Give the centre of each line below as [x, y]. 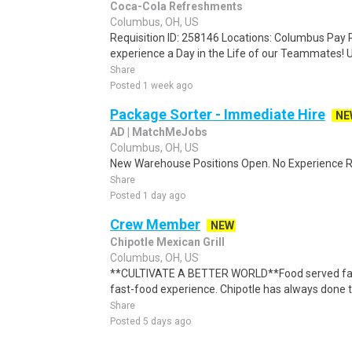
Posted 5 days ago [150, 321]
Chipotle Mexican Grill [167, 242]
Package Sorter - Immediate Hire [218, 114]
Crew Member [155, 224]
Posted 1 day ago [148, 196]
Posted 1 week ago [151, 86]
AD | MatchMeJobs [159, 132]
